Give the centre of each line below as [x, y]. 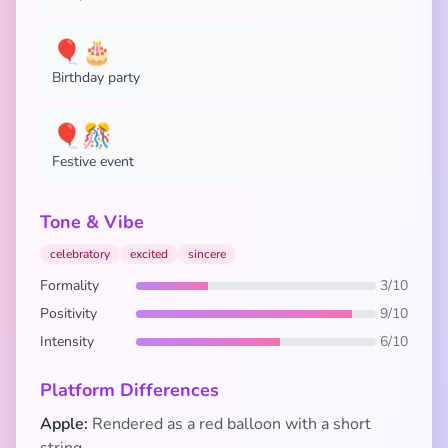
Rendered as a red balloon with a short [229, 424]
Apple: [64, 424]
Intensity [67, 341]
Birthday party [96, 77]
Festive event [93, 161]
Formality [69, 285]
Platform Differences [129, 390]
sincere [207, 254]
